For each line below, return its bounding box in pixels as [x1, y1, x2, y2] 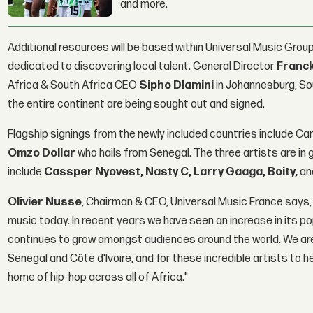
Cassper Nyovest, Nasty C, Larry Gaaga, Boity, [44, 166, 300, 180]
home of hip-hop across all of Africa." [8, 271, 189, 285]
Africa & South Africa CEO [8, 79, 140, 93]
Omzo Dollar [8, 147, 76, 161]
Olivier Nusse [8, 196, 82, 210]
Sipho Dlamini [139, 79, 214, 93]
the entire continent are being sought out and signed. [8, 98, 265, 112]
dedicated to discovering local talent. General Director [8, 60, 277, 74]
